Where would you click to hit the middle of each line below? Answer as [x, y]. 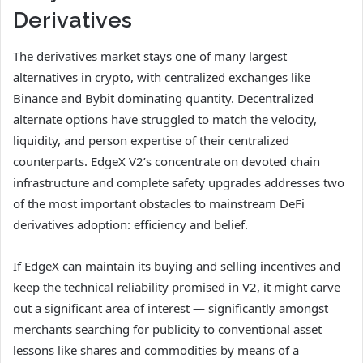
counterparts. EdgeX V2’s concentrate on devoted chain [167, 162]
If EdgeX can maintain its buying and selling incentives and [177, 266]
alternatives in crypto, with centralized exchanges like [162, 77]
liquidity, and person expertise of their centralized [151, 141]
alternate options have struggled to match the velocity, [165, 120]
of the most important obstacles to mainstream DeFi [159, 204]
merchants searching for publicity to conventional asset [167, 329]
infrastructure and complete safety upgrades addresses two [179, 183]
